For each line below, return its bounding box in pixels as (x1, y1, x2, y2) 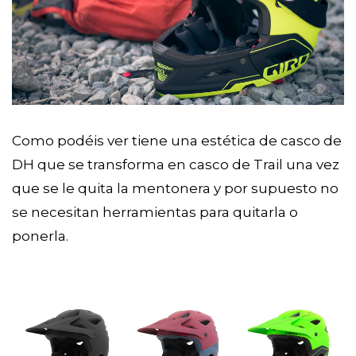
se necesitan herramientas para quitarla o (12, 203, 298, 220)
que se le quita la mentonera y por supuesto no (12, 180, 339, 196)
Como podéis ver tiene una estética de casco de (12, 132, 342, 149)
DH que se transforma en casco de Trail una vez (12, 156, 339, 172)
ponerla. (12, 227, 68, 244)
